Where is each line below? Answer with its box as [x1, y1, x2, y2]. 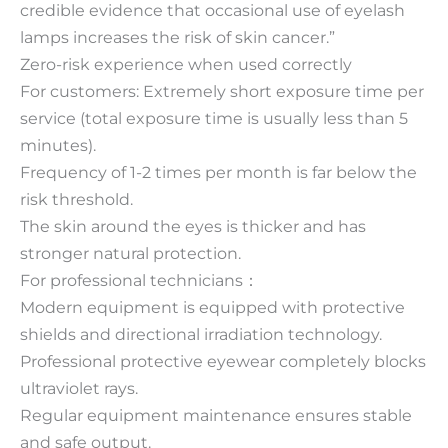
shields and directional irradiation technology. [20, 323, 382, 344]
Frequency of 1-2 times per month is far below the [20, 161, 417, 182]
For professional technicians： [20, 269, 259, 290]
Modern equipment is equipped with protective [20, 296, 405, 317]
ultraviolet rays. [20, 377, 138, 398]
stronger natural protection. [20, 242, 241, 263]
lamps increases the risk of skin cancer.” [20, 26, 335, 47]
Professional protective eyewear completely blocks [20, 350, 426, 371]
